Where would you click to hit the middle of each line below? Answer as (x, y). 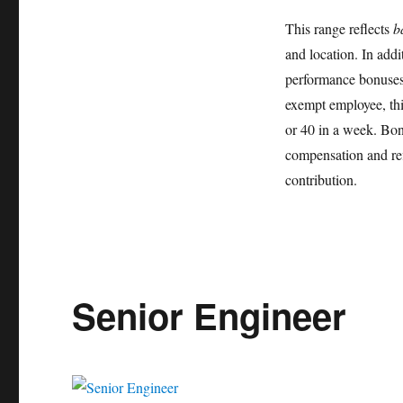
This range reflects (339, 28)
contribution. (321, 179)
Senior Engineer (210, 315)
